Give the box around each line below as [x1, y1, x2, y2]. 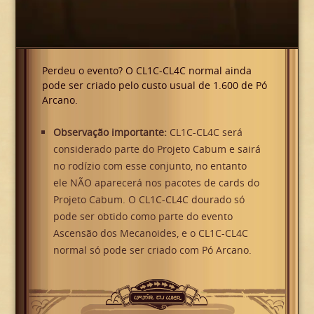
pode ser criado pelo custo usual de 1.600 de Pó [41, 78, 267, 92]
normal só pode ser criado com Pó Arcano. [53, 243, 252, 257]
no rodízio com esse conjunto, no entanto [53, 158, 247, 172]
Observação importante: [53, 125, 167, 139]
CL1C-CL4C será [166, 125, 243, 139]
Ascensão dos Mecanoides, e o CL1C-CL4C [53, 226, 248, 240]
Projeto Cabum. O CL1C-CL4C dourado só [53, 192, 245, 206]
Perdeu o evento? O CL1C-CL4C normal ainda [41, 63, 252, 77]
